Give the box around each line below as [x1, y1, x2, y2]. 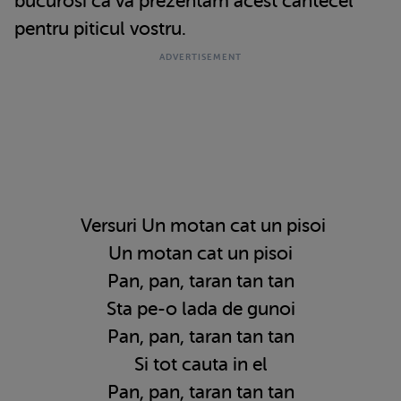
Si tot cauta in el [133, 353, 268, 375]
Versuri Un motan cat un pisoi [75, 214, 326, 236]
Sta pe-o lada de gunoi [106, 297, 295, 320]
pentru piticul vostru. [14, 17, 186, 39]
